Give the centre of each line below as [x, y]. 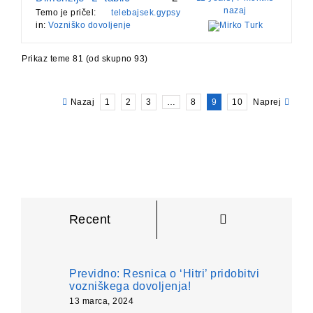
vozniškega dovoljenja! [130, 286]
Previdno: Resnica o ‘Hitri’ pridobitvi [164, 274]
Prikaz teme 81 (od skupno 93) [85, 59]
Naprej [267, 102]
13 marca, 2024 [101, 301]
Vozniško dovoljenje [90, 26]
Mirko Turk [241, 26]
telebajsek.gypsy [146, 13]
